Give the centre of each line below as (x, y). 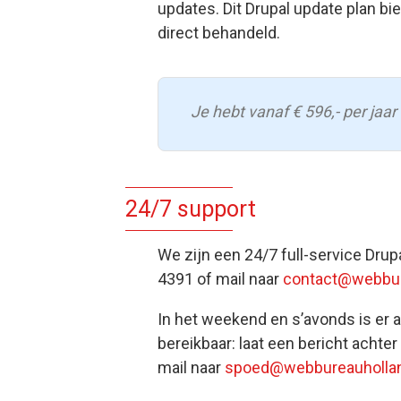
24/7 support (191, 209)
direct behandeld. (221, 33)
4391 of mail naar (220, 279)
